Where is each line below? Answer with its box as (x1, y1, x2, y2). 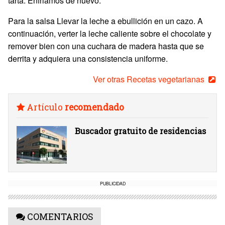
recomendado (65, 101, 124, 113)
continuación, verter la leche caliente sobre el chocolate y (8, 28, 211, 39)
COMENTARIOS (25, 211, 93, 222)
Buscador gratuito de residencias (75, 126, 206, 136)
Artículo (25, 101, 65, 113)
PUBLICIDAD (99, 180, 126, 186)
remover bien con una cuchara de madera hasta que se (8, 40, 204, 52)
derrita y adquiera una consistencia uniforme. (8, 53, 168, 64)
